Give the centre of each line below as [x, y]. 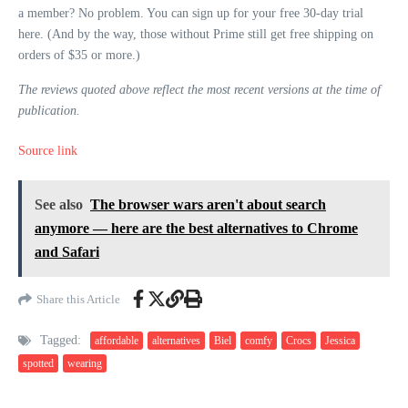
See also [59, 204]
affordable [117, 340]
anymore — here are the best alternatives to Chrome [196, 228]
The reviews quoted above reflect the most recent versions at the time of [199, 90]
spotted [38, 363]
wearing [85, 363]
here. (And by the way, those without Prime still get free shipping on [196, 34]
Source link [48, 151]
